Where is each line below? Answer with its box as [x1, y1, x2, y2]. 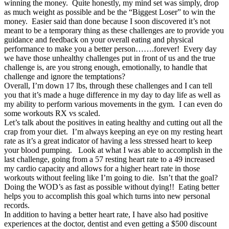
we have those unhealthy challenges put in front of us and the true [4, 53, 215, 62]
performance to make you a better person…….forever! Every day [4, 44, 217, 53]
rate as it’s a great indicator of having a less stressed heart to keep [4, 136, 212, 145]
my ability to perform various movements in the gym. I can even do [4, 99, 222, 108]
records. [4, 200, 38, 210]
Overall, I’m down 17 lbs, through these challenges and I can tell [4, 81, 212, 90]
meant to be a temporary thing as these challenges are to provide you [4, 26, 224, 35]
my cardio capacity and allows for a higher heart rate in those [4, 164, 200, 173]
